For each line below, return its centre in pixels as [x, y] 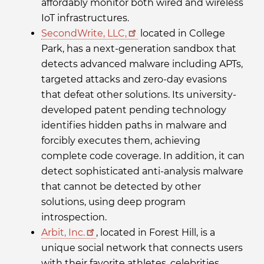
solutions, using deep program [113, 202]
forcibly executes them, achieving [121, 141]
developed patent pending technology [134, 110]
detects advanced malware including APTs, [142, 64]
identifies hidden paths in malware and [134, 126]
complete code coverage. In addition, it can [143, 156]
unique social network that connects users [142, 248]
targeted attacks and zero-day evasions [134, 80]
